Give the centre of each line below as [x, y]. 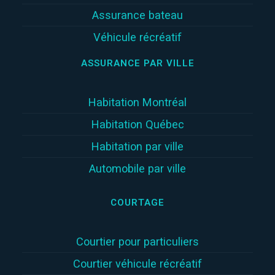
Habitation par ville [137, 147]
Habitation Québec [137, 125]
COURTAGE [137, 203]
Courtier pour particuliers [137, 242]
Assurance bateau [137, 15]
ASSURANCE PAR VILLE [137, 64]
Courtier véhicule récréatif [137, 264]
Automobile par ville [137, 169]
